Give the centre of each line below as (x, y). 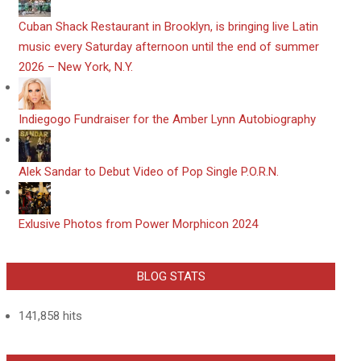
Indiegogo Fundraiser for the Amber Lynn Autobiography (167, 119)
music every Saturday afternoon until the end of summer (169, 47)
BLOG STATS (171, 276)
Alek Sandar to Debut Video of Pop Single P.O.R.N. (149, 172)
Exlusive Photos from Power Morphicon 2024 (138, 224)
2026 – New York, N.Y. (76, 67)
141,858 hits (50, 316)
